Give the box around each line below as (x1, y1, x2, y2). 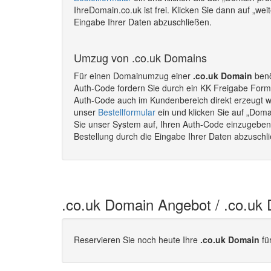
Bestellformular (98, 106, 155, 118)
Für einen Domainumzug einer (74, 70, 193, 82)
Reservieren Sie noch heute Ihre (74, 233, 200, 246)
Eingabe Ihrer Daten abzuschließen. (74, 16, 212, 28)
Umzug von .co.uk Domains (74, 50, 207, 65)
